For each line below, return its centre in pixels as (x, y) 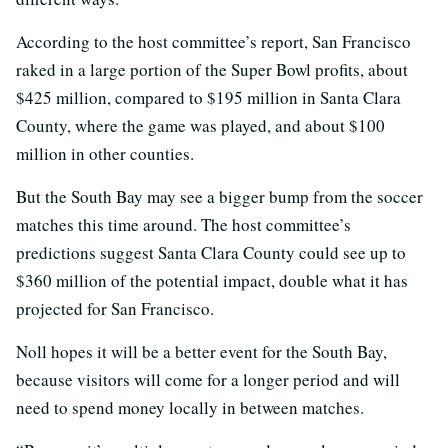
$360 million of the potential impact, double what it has (212, 280)
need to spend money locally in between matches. (190, 407)
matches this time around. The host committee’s (183, 224)
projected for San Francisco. (115, 308)
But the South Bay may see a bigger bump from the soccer (219, 196)
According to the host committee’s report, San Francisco (213, 41)
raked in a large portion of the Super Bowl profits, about (212, 69)
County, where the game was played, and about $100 (200, 125)
